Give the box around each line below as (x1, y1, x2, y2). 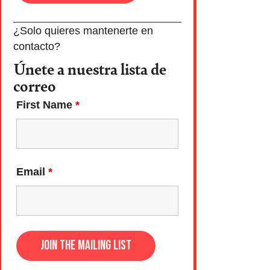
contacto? (13, 40, 60, 52)
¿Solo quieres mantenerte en (13, 25, 153, 37)
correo (13, 74, 56, 96)
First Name (16, 99, 75, 111)
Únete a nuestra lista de (13, 57, 166, 80)
